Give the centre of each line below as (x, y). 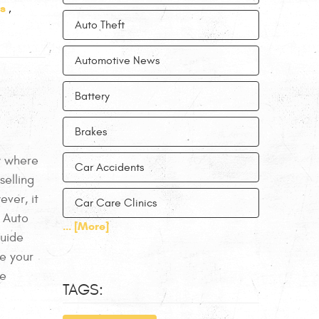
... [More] (86, 226)
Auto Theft (100, 25)
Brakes (91, 132)
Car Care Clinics (116, 203)
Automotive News (117, 61)
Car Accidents (109, 167)
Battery (92, 96)
